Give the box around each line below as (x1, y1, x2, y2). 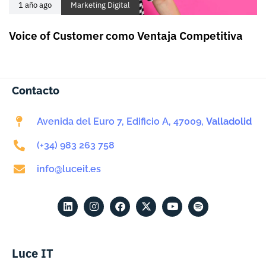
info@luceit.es (36, 163, 101, 175)
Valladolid (205, 115, 252, 127)
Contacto (12, 84, 59, 97)
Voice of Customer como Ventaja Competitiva (9, 28, 243, 43)
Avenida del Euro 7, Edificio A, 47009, (36, 115, 206, 127)
